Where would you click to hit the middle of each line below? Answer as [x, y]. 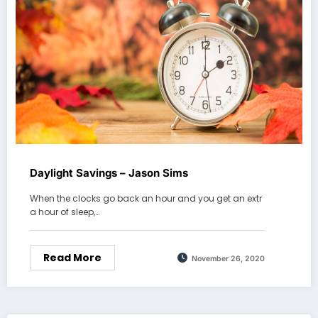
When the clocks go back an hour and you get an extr [146, 199]
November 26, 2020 [228, 258]
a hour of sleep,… [65, 212]
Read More [72, 258]
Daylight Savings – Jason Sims [109, 173]
